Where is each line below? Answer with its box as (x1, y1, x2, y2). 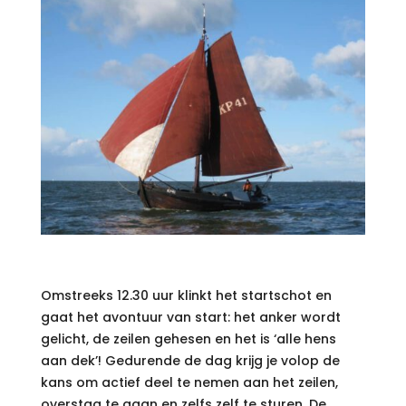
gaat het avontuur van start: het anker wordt (40, 308, 341, 327)
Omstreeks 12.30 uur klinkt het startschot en (40, 286, 332, 305)
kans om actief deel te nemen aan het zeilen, (40, 373, 338, 392)
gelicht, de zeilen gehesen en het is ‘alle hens (40, 330, 336, 349)
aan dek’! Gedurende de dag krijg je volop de (40, 352, 340, 371)
